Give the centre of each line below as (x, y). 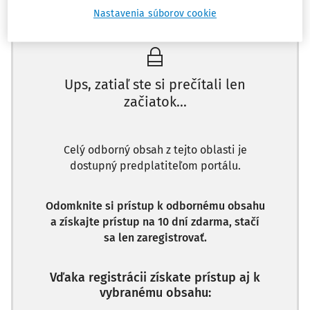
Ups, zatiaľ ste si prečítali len (155, 84)
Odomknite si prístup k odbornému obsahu (155, 206)
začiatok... (155, 102)
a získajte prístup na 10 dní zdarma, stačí (155, 222)
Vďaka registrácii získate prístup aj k (155, 277)
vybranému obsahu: (155, 293)
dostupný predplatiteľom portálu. (155, 166)
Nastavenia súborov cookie (155, 14)
